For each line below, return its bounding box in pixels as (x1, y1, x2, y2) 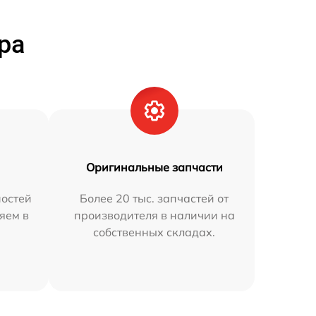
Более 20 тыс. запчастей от (80, 190, 229, 205)
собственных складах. (93, 224, 216, 239)
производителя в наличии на (73, 207, 235, 222)
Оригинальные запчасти (85, 159, 223, 174)
